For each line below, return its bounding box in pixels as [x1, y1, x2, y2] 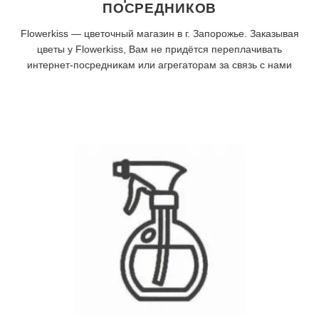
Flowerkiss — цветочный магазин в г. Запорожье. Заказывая [20, 28, 299, 40]
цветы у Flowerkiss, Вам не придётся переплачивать [37, 43, 282, 56]
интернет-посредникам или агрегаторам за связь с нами [27, 59, 292, 71]
